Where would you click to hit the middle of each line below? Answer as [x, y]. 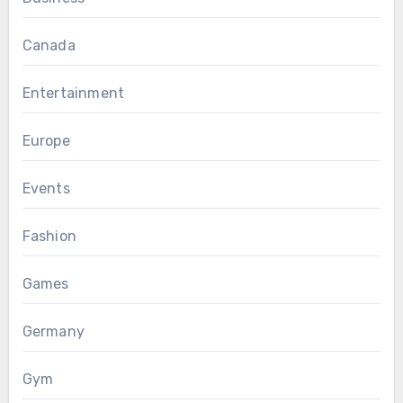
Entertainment [73, 94]
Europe [46, 141]
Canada [49, 46]
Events [46, 189]
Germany [53, 332]
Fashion [49, 237]
